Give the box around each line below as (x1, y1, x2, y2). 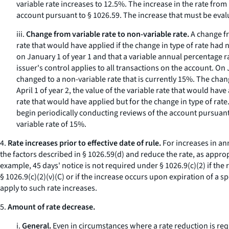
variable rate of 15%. (16, 119, 86, 130)
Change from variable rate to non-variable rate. (26, 29, 189, 40)
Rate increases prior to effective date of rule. (8, 138, 161, 149)
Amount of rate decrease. (8, 201, 95, 213)
